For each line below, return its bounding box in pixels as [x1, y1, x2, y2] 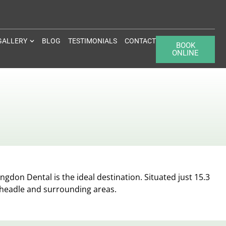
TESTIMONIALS [68, 37, 118, 45]
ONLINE [172, 48, 199, 58]
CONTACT [125, 37, 156, 45]
